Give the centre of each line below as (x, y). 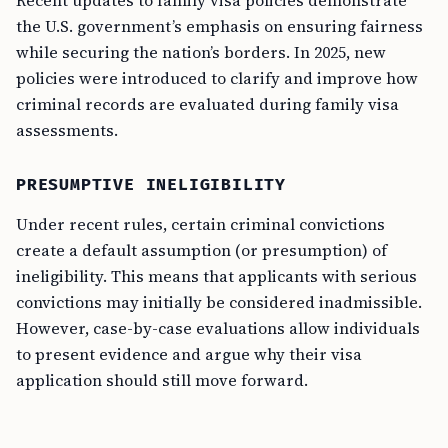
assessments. (67, 130)
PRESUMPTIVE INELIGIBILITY (151, 185)
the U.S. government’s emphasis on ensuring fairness (219, 26)
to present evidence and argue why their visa (189, 354)
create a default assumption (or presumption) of (201, 250)
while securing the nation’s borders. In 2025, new (201, 52)
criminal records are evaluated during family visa (207, 104)
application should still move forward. (162, 380)
